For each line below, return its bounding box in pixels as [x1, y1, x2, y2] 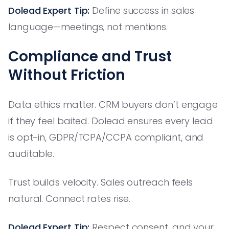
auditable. [8, 147, 55, 160]
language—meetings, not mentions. [8, 20, 168, 33]
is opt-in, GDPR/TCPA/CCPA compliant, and [8, 130, 204, 144]
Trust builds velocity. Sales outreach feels [8, 175, 193, 189]
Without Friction [8, 64, 125, 85]
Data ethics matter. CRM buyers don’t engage [8, 98, 218, 111]
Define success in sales [89, 4, 195, 17]
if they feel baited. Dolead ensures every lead [8, 114, 213, 127]
